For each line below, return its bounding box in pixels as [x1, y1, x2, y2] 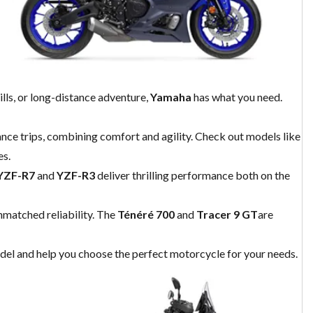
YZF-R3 [57, 168, 95, 182]
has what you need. [191, 90, 282, 104]
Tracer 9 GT [196, 208, 258, 221]
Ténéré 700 [117, 208, 175, 221]
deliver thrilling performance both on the [95, 168, 290, 182]
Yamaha [150, 90, 191, 104]
